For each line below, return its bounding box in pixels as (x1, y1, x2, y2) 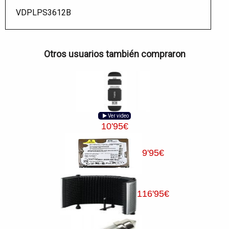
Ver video (106, 112, 129, 119)
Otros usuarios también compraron (43, 48, 186, 59)
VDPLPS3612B (16, 7, 71, 17)
